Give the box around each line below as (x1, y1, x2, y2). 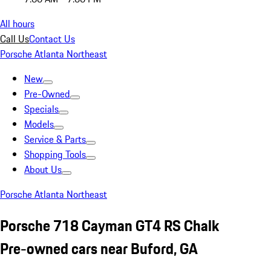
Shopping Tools (24, 147, 86, 162)
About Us (24, 162, 62, 177)
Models (24, 117, 54, 131)
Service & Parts (24, 132, 86, 146)
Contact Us (29, 31, 75, 46)
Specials (24, 102, 59, 116)
